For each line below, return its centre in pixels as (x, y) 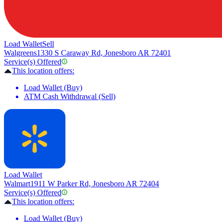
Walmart (17, 184)
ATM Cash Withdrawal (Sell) (70, 97)
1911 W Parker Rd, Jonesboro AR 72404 (95, 184)
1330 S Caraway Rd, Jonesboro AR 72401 (104, 53)
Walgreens (20, 53)
